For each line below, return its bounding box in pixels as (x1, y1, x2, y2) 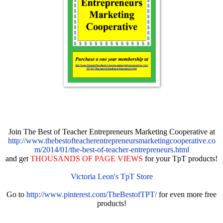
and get (5, 154, 28, 163)
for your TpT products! (145, 154, 218, 163)
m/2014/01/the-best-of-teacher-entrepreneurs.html (34, 145, 189, 154)
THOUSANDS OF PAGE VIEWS (28, 154, 145, 163)
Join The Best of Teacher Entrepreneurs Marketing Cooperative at (8, 127, 215, 136)
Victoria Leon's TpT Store (70, 172, 153, 181)
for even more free (157, 190, 217, 199)
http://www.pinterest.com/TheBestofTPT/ (26, 190, 157, 199)
